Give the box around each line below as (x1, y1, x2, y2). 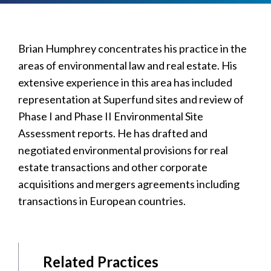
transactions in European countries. (18, 194, 186, 207)
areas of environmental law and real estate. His (18, 58, 237, 72)
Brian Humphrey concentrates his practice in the (18, 41, 247, 55)
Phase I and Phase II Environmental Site (18, 109, 203, 123)
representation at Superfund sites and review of (18, 92, 244, 106)
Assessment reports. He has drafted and (18, 126, 207, 140)
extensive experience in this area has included (18, 75, 232, 89)
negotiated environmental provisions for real (18, 143, 228, 157)
